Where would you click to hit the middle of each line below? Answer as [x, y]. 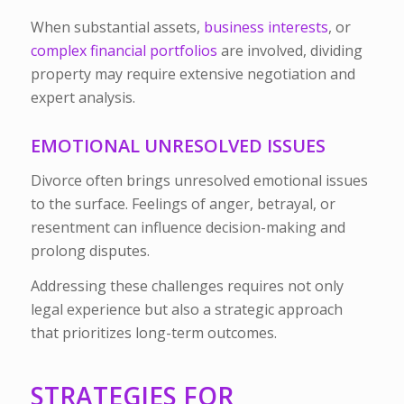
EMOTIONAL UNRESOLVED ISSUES [178, 146]
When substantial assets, [117, 28]
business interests [266, 28]
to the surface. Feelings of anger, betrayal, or [183, 203]
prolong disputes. [90, 250]
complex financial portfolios [124, 51]
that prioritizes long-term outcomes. [153, 333]
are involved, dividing [289, 51]
